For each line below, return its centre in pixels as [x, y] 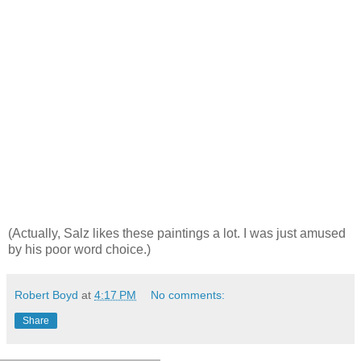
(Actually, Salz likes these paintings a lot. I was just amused [177, 234]
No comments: [188, 295]
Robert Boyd [46, 295]
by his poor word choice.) [79, 250]
